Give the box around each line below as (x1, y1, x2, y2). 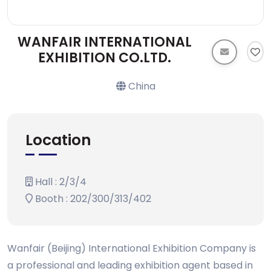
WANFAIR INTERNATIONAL (18, 33, 192, 51)
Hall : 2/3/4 (33, 175, 87, 189)
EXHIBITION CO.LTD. (38, 48, 172, 67)
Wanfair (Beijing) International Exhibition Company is (7, 241, 256, 255)
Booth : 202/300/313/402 (33, 192, 151, 206)
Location (25, 129, 91, 151)
